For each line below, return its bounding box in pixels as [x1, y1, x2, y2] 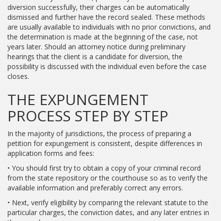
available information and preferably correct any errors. [7, 183, 183, 192]
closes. [7, 72, 29, 81]
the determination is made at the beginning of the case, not [7, 32, 198, 41]
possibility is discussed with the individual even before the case [7, 62, 207, 71]
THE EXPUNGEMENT [7, 89, 148, 110]
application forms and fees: [7, 148, 94, 158]
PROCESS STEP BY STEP [7, 106, 168, 126]
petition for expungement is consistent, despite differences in [7, 139, 202, 148]
